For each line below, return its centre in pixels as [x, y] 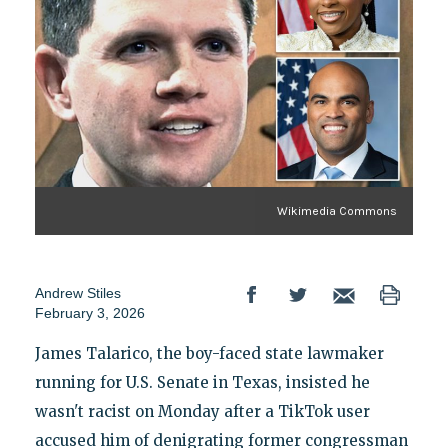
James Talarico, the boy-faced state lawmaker [209, 354]
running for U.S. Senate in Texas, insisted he [202, 383]
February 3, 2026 [89, 313]
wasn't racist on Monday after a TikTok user [202, 412]
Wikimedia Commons [337, 211]
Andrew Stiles [77, 293]
